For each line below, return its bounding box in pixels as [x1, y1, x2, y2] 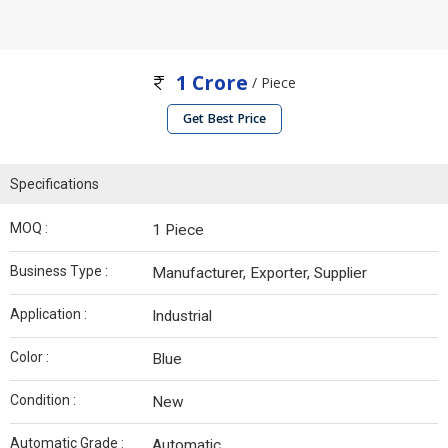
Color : [10, 349, 49, 366]
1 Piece [152, 221, 204, 240]
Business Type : [10, 263, 108, 280]
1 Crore [176, 69, 248, 97]
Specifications [10, 176, 99, 193]
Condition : [10, 392, 76, 409]
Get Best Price [182, 110, 266, 128]
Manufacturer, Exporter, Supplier [152, 264, 367, 283]
